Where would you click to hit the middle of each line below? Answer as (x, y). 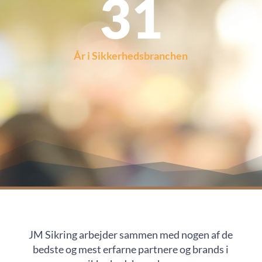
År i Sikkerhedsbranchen (131, 56)
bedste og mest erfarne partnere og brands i (131, 249)
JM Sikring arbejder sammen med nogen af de (131, 235)
